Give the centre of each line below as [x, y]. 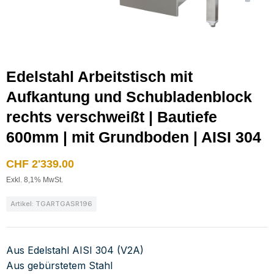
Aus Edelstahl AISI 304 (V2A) [75, 250]
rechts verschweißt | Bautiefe [112, 117]
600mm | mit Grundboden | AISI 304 [134, 137]
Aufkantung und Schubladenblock [129, 97]
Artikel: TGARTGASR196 [51, 204]
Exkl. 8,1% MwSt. [35, 180]
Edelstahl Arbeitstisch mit [99, 76]
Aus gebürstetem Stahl [59, 265]
